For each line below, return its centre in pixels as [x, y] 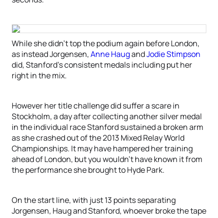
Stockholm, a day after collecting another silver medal [107, 116]
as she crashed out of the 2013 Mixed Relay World [98, 138]
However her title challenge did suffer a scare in [96, 106]
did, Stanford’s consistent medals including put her [102, 65]
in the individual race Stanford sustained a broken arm [108, 127]
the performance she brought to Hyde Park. [88, 170]
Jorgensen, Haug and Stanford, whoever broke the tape [109, 211]
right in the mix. [39, 75]
